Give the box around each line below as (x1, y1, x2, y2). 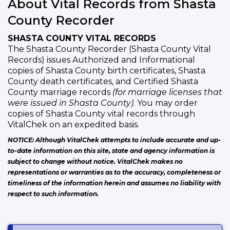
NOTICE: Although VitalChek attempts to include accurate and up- (8, 136, 221, 144)
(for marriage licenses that (112, 87, 222, 98)
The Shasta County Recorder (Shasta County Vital (8, 44, 211, 54)
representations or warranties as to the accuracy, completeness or (8, 168, 221, 177)
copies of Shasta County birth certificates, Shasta (8, 66, 205, 76)
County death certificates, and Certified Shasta (8, 76, 198, 87)
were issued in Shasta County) (8, 98, 133, 108)
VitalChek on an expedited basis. (8, 120, 139, 130)
